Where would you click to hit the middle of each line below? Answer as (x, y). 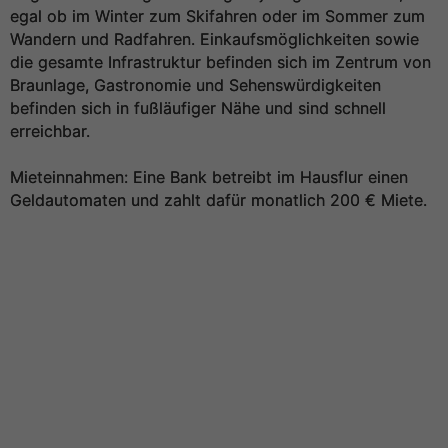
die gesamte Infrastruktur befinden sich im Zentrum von (220, 62)
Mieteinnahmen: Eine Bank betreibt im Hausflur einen (209, 177)
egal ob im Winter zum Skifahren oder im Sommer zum (217, 16)
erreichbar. (50, 131)
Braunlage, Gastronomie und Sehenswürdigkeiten (195, 85)
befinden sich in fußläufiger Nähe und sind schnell (198, 108)
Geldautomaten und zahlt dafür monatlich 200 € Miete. (218, 200)
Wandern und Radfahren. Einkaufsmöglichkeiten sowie (214, 39)
